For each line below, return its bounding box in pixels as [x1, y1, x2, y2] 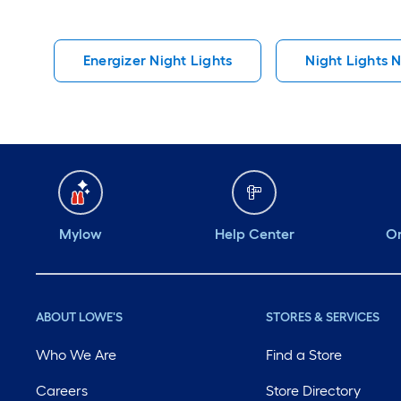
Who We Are [36, 346, 116, 364]
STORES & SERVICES [266, 310, 380, 326]
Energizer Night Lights [83, 52, 233, 70]
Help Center [214, 226, 294, 243]
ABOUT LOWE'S [36, 310, 123, 326]
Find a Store [266, 346, 343, 364]
